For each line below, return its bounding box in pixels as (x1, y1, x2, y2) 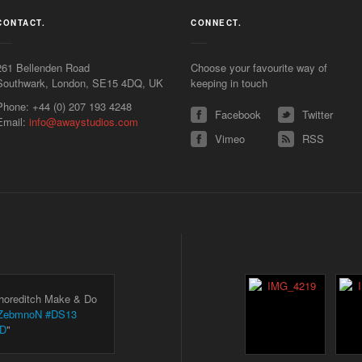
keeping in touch (191, 74, 268, 90)
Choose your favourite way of (191, 59, 328, 75)
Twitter (302, 106, 334, 122)
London (52, 74, 86, 90)
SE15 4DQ (92, 74, 143, 90)
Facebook (215, 106, 262, 122)
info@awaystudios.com (29, 113, 139, 129)
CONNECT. (191, 16, 242, 28)
